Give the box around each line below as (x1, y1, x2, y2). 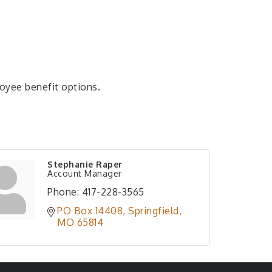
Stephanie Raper (47, 159, 123, 169)
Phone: (47, 186, 79, 198)
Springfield (128, 205, 179, 217)
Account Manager (47, 168, 122, 178)
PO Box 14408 (57, 205, 123, 217)
